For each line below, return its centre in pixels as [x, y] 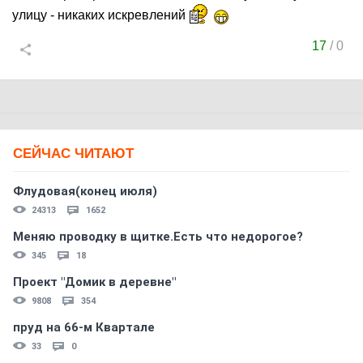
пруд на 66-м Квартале [84, 327]
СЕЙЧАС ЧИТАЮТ [73, 154]
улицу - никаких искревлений [100, 15]
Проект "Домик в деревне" [94, 282]
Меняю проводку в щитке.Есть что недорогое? [158, 237]
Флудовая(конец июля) [85, 191]
